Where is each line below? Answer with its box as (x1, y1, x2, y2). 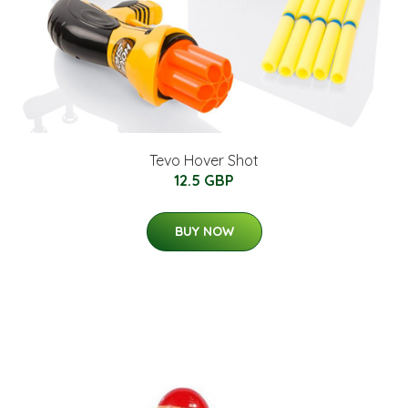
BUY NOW (174, 222, 234, 240)
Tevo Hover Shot (149, 150, 259, 169)
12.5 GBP (174, 170, 234, 189)
